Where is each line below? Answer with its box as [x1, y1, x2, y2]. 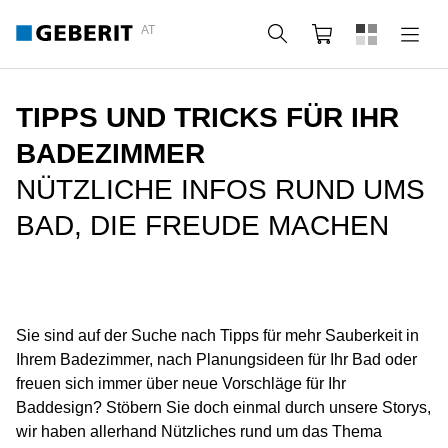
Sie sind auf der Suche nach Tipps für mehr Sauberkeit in [16, 327, 419, 344]
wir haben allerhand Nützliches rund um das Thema [16, 423, 382, 440]
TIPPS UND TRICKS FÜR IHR [16, 102, 399, 133]
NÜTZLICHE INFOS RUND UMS [16, 174, 425, 205]
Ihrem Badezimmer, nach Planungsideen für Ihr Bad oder [16, 351, 417, 368]
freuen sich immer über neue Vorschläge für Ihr [16, 375, 346, 392]
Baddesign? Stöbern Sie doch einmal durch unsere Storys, [16, 399, 431, 416]
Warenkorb [344, 25, 421, 42]
